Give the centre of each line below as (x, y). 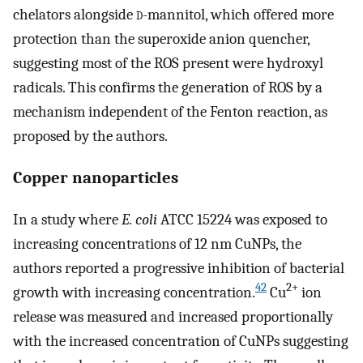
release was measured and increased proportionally (173, 316)
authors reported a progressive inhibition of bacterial (179, 268)
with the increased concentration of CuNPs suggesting (181, 341)
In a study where (67, 219)
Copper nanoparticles (96, 178)
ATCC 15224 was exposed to (242, 219)
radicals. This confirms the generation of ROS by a (168, 88)
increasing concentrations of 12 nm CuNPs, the (157, 243)
